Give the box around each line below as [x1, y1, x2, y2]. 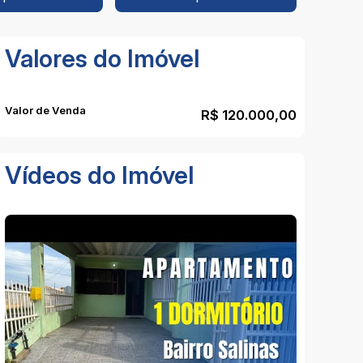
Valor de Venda [5, 104, 86, 117]
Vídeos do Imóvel [5, 160, 194, 190]
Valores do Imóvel [5, 44, 199, 73]
